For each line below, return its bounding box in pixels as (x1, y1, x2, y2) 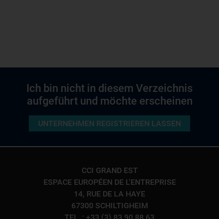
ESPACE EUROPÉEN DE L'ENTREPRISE (43, 177, 176, 187)
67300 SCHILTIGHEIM (71, 201, 148, 210)
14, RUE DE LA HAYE (74, 189, 145, 198)
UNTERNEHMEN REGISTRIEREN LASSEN (38, 119, 181, 128)
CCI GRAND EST (81, 166, 138, 175)
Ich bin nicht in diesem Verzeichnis (26, 82, 193, 94)
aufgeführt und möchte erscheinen (26, 95, 193, 107)
